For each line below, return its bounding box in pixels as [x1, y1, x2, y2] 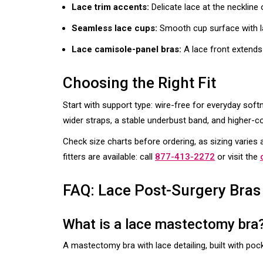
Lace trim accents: [72, 1, 151, 12]
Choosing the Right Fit [63, 73, 216, 92]
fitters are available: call [63, 151, 155, 162]
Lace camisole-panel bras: [72, 43, 184, 55]
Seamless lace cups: [72, 22, 160, 33]
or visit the [215, 151, 260, 162]
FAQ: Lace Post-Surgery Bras [63, 181, 261, 199]
